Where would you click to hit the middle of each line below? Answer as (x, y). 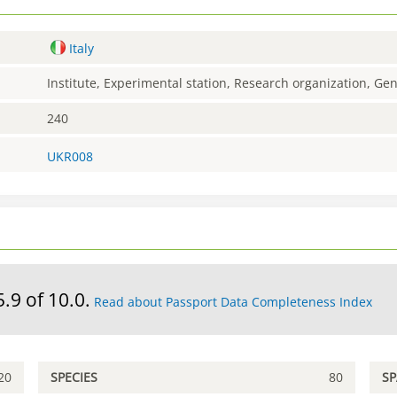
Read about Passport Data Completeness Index (233, 302)
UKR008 (70, 156)
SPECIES (74, 378)
